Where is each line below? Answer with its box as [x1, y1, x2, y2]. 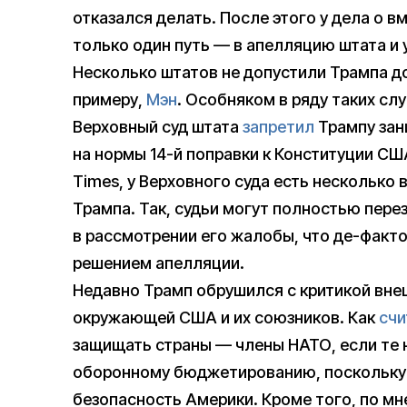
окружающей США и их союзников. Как [73, 308, 379, 328]
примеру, [73, 90, 146, 110]
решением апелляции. [73, 253, 244, 273]
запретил [243, 117, 314, 137]
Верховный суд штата [73, 117, 243, 137]
